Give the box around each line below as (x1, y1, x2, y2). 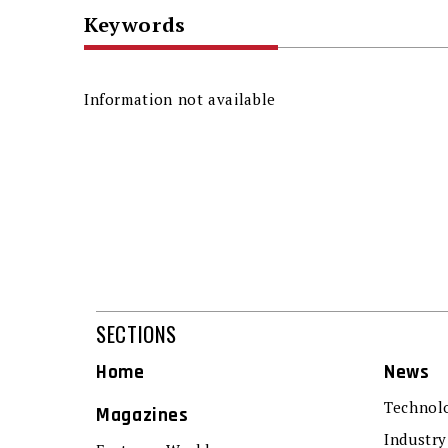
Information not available (83, 89, 276, 110)
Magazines (96, 402, 189, 428)
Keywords (83, 11, 186, 39)
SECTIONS (96, 317, 178, 349)
